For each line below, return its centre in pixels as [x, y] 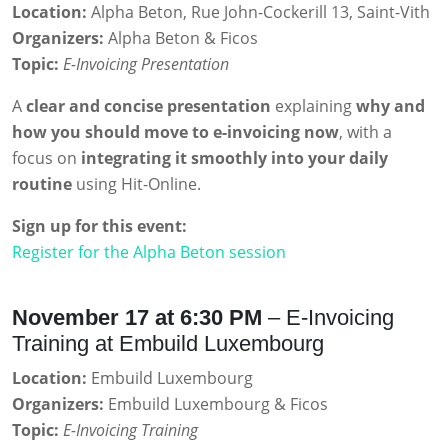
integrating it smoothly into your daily [234, 158]
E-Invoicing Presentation [146, 64]
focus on [46, 158]
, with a [365, 132]
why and [390, 106]
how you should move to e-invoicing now [175, 132]
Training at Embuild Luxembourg [168, 344]
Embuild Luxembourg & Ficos [216, 404]
